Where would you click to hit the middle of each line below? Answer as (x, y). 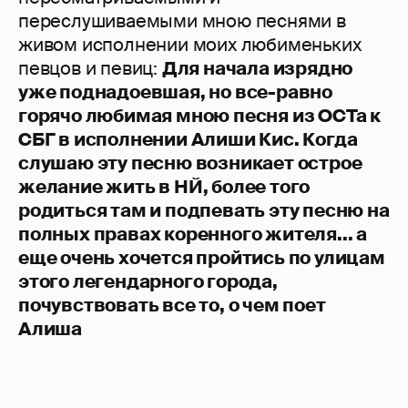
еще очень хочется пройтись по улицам (202, 258)
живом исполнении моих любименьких (190, 45)
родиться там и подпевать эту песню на (204, 211)
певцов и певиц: (90, 69)
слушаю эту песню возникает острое (190, 163)
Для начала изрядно (257, 69)
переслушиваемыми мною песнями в (182, 21)
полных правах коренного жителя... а (193, 235)
